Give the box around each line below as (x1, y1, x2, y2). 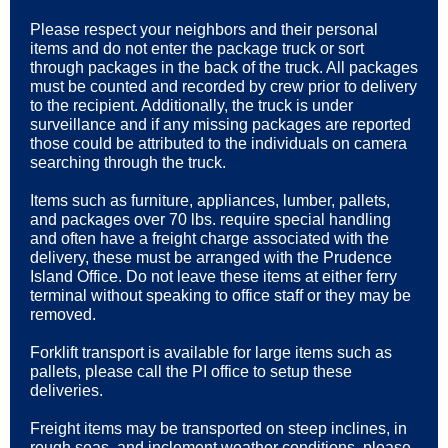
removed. (30, 306, 96, 323)
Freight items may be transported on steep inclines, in (30, 420, 407, 437)
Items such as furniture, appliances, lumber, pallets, (30, 192, 390, 209)
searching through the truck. (30, 154, 226, 171)
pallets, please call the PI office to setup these (30, 363, 352, 380)
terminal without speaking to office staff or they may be (30, 287, 411, 304)
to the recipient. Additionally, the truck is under (30, 97, 353, 114)
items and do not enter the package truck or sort (30, 40, 364, 57)
